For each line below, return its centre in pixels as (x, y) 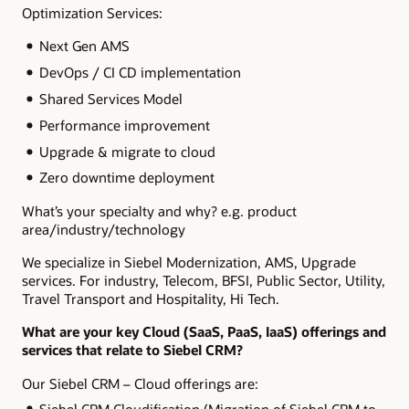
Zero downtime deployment (126, 178)
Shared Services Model (110, 98)
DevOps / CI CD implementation (140, 72)
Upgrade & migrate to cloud (127, 151)
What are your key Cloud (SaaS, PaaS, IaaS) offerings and (204, 332)
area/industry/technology (104, 229)
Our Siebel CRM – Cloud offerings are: (140, 383)
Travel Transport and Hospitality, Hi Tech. (152, 298)
